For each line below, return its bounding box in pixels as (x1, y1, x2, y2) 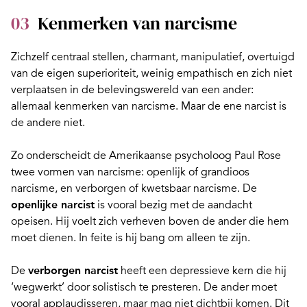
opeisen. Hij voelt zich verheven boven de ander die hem (11, 214, 289, 228)
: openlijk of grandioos (141, 164, 249, 179)
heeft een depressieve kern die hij (118, 263, 286, 278)
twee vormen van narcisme (11, 164, 141, 179)
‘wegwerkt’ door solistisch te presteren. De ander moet (11, 280, 277, 294)
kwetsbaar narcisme (141, 181, 237, 195)
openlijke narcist (11, 197, 95, 211)
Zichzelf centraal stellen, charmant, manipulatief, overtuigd (11, 49, 295, 64)
